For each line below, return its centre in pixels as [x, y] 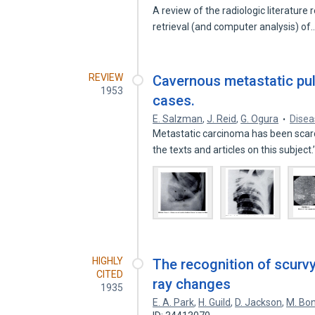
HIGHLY [108, 261]
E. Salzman [178, 119]
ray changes [192, 284]
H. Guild [215, 302]
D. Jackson [259, 302]
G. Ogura [260, 119]
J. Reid [222, 119]
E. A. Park [174, 302]
